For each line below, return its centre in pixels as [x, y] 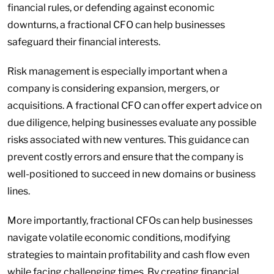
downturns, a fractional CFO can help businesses [116, 25]
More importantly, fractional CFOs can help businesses [130, 220]
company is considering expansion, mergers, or [113, 88]
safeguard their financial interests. [84, 42]
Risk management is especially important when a [117, 71]
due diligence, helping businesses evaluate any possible [132, 123]
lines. [19, 191]
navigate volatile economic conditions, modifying [119, 238]
